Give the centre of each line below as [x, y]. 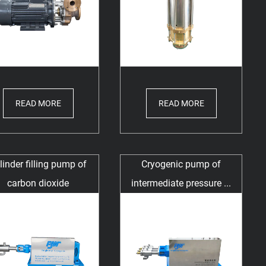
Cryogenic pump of [181, 164]
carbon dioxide [38, 183]
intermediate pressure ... [181, 183]
